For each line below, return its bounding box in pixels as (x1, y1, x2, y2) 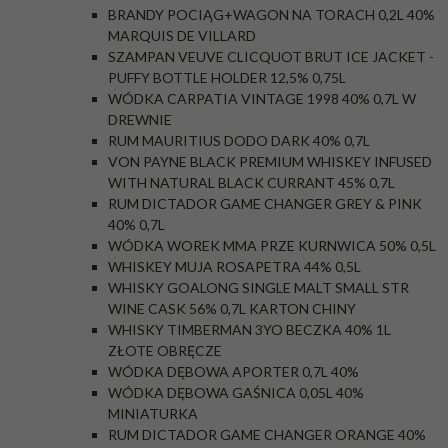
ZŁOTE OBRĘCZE (108, 342, 222, 359)
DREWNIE (108, 111, 172, 128)
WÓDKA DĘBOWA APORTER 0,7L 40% (108, 363, 359, 380)
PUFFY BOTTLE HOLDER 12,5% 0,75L (108, 69, 346, 86)
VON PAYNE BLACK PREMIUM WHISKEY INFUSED (108, 153, 432, 170)
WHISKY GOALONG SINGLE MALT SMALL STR (108, 279, 409, 296)
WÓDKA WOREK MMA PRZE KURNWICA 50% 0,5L (108, 237, 436, 254)
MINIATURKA (108, 405, 198, 422)
